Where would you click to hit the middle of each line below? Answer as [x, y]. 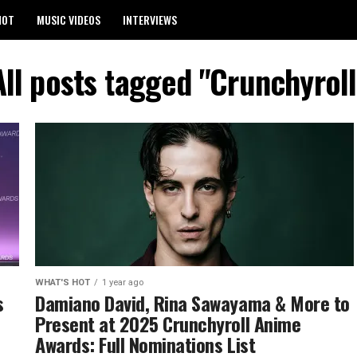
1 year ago [123, 282]
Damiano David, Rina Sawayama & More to [192, 303]
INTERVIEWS [150, 20]
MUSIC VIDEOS [69, 20]
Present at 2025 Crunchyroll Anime [168, 324]
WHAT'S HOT [63, 282]
